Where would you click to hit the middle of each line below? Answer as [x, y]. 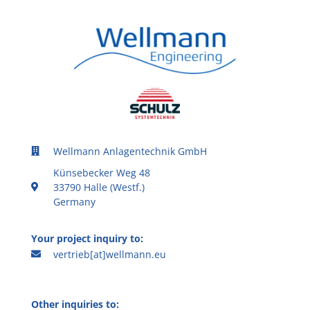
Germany [75, 201]
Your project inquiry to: [87, 238]
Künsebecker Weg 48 [102, 172]
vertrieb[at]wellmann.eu [110, 254]
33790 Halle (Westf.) [99, 187]
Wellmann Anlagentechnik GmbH [130, 151]
